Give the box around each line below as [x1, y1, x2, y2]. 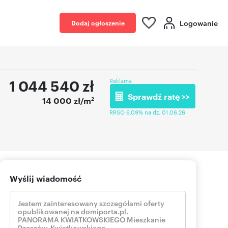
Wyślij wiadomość [10, 173, 81, 184]
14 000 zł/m [42, 95, 91, 106]
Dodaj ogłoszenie [71, 18, 125, 27]
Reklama [109, 76, 132, 84]
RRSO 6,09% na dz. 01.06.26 [109, 108, 185, 116]
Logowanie [180, 18, 218, 27]
